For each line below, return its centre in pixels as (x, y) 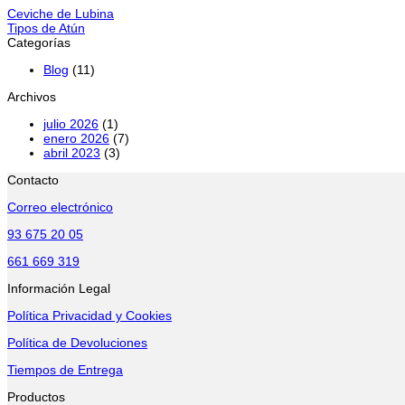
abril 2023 (72, 153)
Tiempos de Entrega (65, 370)
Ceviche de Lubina (61, 14)
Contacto (33, 180)
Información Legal (59, 289)
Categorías (39, 43)
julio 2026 (71, 124)
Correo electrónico (60, 207)
